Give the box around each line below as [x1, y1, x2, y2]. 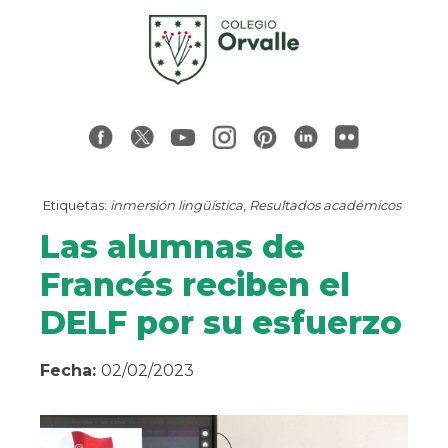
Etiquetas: [43, 197, 107, 214]
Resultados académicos [249, 197, 401, 214]
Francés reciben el [40, 265, 350, 305]
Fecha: [40, 361, 101, 381]
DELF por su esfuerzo [40, 303, 402, 343]
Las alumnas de [40, 227, 305, 267]
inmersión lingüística [110, 197, 243, 214]
